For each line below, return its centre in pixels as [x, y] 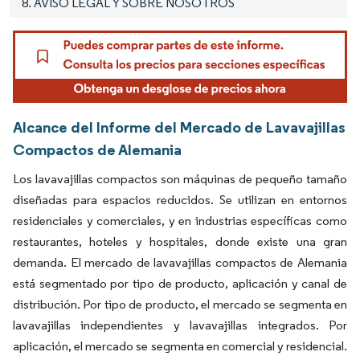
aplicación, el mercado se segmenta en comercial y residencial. [180, 346]
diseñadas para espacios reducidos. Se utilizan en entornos [180, 200]
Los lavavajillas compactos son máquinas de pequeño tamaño [180, 179]
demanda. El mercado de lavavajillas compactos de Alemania [180, 263]
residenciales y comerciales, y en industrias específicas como [180, 221]
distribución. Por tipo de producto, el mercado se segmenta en [180, 305]
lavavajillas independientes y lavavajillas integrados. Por [180, 325]
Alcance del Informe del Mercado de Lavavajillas [179, 127]
